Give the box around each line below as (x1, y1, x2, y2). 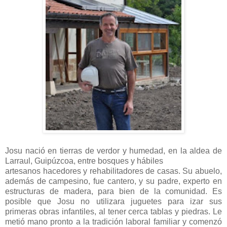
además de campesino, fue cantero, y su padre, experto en (5, 176, 222, 185)
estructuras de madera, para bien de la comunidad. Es (5, 186, 222, 196)
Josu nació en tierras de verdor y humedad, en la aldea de (5, 146, 222, 155)
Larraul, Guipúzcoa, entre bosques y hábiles (5, 156, 163, 165)
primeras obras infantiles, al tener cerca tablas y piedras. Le (5, 207, 222, 216)
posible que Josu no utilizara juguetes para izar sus (5, 197, 222, 206)
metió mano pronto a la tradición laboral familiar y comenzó (5, 217, 222, 226)
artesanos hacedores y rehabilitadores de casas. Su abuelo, (5, 166, 222, 175)
